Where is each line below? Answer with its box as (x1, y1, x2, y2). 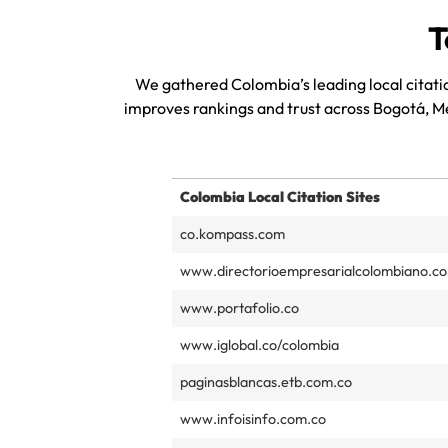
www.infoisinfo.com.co (180, 410, 326, 429)
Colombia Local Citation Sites (180, 188, 380, 207)
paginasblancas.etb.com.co (180, 373, 352, 392)
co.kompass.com (180, 225, 285, 244)
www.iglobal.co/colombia (180, 336, 339, 355)
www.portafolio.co (180, 299, 299, 318)
